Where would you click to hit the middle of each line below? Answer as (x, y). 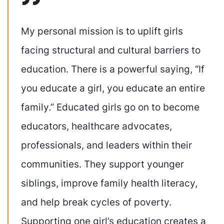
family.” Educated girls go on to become (110, 107)
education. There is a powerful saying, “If (113, 69)
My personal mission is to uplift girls (102, 31)
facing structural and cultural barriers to (111, 50)
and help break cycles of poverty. (96, 202)
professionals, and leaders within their (106, 145)
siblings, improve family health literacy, (109, 183)
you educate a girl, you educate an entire (113, 88)
